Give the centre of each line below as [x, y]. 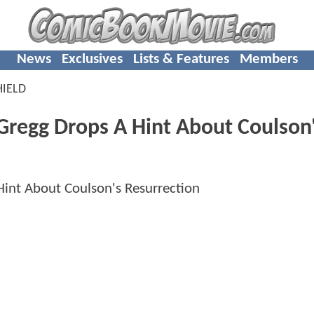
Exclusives [92, 59]
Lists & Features [181, 59]
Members [268, 59]
